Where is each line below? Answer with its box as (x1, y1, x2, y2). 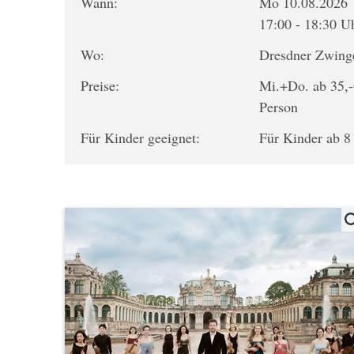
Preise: (81, 76, 119, 95)
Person (259, 97, 299, 116)
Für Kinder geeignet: (81, 128, 200, 147)
